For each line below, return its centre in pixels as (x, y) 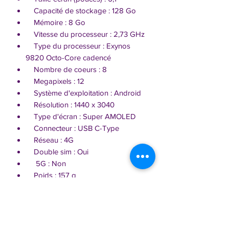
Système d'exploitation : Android (83, 93)
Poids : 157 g (51, 175)
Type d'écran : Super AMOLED (81, 116)
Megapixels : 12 (55, 81)
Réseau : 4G (50, 140)
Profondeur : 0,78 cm (65, 210)
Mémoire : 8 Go (55, 22)
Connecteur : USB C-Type (72, 128)
